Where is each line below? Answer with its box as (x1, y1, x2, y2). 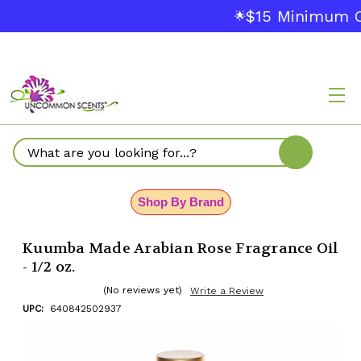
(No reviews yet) (103, 284, 182, 296)
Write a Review (190, 285, 263, 297)
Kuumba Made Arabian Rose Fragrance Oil (23, 239, 338, 258)
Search (15, 153, 58, 169)
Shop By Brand (137, 195, 224, 209)
